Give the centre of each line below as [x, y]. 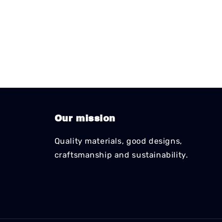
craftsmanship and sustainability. [121, 155]
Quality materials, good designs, [118, 141]
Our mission [85, 118]
